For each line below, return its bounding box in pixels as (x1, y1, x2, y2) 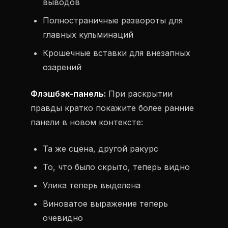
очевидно (43, 213, 83, 223)
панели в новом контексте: (31, 117, 143, 127)
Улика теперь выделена (43, 180, 140, 190)
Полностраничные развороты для (43, 15, 183, 25)
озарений (43, 62, 81, 72)
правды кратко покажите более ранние (31, 103, 194, 113)
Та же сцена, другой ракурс (43, 144, 158, 154)
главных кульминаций (43, 30, 133, 40)
